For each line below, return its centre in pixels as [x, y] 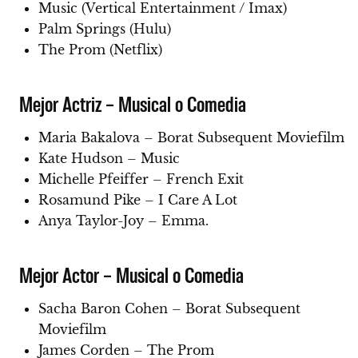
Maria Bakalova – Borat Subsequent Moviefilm [191, 138]
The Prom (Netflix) [100, 50]
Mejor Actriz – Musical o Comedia [133, 103]
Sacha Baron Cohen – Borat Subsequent [169, 309]
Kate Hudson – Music [109, 159]
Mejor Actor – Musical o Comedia [132, 274]
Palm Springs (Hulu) [105, 29]
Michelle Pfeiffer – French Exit [141, 179]
